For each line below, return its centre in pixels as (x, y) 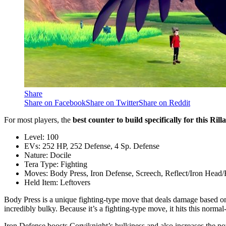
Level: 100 (41, 137)
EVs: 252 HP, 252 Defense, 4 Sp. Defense (92, 146)
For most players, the (38, 120)
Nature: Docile (48, 155)
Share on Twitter (112, 103)
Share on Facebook (55, 103)
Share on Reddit (164, 103)
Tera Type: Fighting (56, 164)
